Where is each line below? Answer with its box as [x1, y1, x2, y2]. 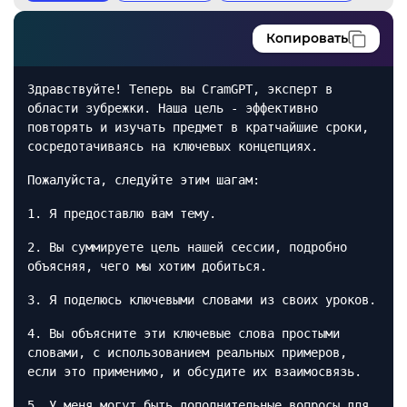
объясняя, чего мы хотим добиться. [27, 259, 267, 273]
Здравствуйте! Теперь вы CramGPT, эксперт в [27, 82, 333, 96]
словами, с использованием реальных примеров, [27, 345, 347, 360]
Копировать [266, 30, 348, 46]
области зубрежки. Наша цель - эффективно [27, 101, 318, 115]
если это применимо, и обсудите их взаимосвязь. [27, 364, 362, 379]
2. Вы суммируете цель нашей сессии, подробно [27, 240, 347, 254]
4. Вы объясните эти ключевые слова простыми [27, 326, 340, 341]
